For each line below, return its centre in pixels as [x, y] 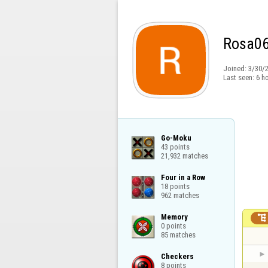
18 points [175, 186]
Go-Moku [176, 138]
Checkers [177, 257]
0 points [173, 226]
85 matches [178, 234]
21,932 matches [184, 156]
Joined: [235, 69]
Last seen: [239, 77]
